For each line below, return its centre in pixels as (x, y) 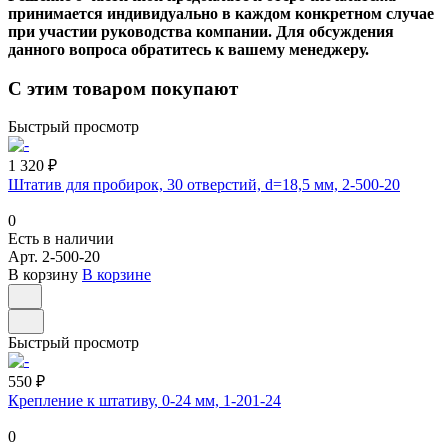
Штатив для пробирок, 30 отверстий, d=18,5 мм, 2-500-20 (204, 185)
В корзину (43, 275)
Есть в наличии (61, 239)
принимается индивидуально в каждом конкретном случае (221, 13)
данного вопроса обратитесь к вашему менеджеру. (188, 49)
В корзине (116, 275)
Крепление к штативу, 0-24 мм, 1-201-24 (144, 401)
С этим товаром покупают (123, 88)
